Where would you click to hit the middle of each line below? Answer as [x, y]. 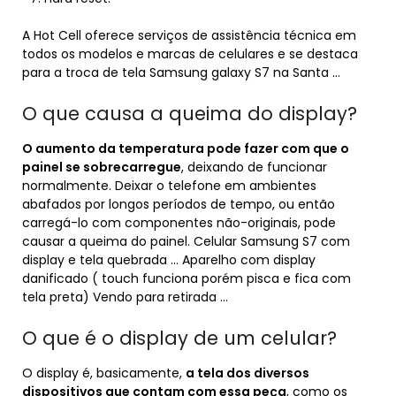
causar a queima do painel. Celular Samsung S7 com [186, 241]
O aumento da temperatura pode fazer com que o [186, 148]
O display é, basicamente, [104, 373]
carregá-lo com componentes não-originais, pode [179, 223]
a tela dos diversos [247, 373]
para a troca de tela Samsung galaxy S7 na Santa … [181, 72]
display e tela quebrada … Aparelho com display [169, 260]
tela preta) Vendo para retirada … [125, 297]
